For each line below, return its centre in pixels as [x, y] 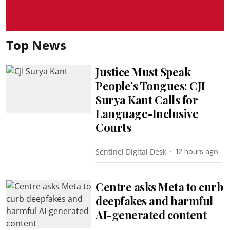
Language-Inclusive [147, 113]
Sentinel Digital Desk [131, 152]
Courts [113, 127]
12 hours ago [197, 151]
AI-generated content [151, 215]
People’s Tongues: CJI [150, 86]
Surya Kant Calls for [147, 100]
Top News [36, 45]
